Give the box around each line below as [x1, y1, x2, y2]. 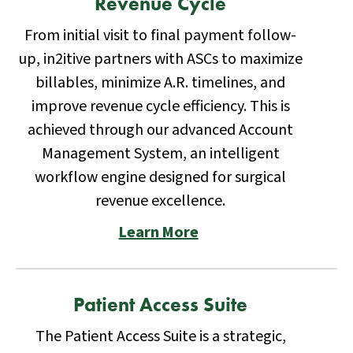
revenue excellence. [95, 190, 226, 213]
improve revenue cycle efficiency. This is [31, 95, 290, 118]
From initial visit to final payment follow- [24, 24, 297, 47]
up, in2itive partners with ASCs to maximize [18, 48, 303, 71]
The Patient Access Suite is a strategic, [35, 325, 286, 348]
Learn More [118, 221, 199, 244]
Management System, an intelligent [41, 143, 280, 165]
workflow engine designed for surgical [35, 166, 287, 189]
